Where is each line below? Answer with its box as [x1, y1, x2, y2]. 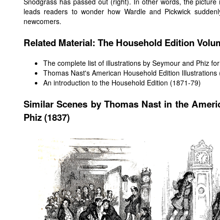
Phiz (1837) [24, 110, 70, 124]
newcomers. [24, 16, 61, 26]
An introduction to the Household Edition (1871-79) [43, 78, 201, 88]
